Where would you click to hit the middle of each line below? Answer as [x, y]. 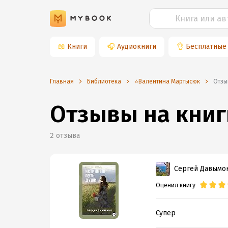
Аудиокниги [137, 47]
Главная [62, 81]
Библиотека [104, 81]
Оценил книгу [176, 185]
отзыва [68, 136]
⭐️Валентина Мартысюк [167, 81]
